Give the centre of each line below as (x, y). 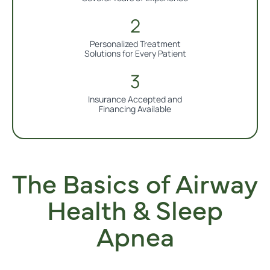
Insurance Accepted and (135, 99)
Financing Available (135, 109)
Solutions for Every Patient (135, 53)
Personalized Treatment (135, 44)
